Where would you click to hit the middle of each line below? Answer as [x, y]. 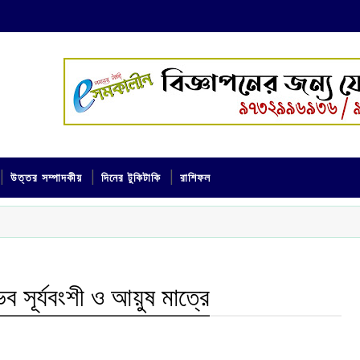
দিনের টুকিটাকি [131, 178]
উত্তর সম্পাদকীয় [46, 178]
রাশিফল [195, 178]
